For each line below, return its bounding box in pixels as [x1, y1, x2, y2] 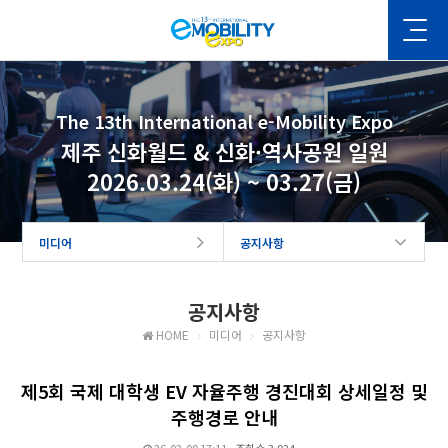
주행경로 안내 [170, 404, 278, 430]
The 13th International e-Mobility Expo [55, 108, 393, 134]
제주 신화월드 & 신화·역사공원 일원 [60, 135, 388, 167]
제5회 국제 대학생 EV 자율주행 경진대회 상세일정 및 [20, 378, 428, 404]
